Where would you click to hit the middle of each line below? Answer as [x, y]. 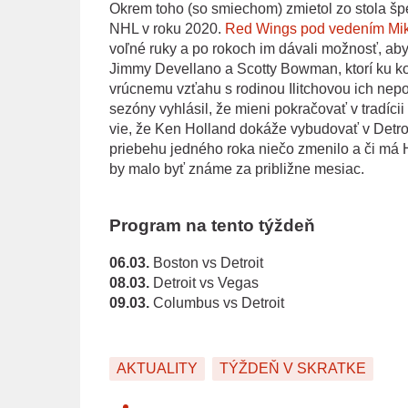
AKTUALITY [157, 369]
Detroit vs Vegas [204, 283]
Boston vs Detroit [206, 263]
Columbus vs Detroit [216, 303]
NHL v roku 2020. [167, 28]
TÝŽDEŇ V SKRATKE [292, 369]
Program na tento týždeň [212, 226]
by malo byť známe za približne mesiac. [236, 168]
